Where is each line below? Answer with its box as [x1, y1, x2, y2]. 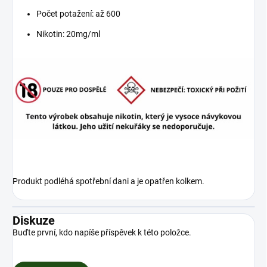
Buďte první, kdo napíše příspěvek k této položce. [13, 227, 191, 237]
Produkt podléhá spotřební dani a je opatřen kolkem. [13, 176, 204, 186]
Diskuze [13, 213, 55, 228]
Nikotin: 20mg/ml [36, 29, 100, 39]
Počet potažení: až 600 [36, 8, 120, 18]
